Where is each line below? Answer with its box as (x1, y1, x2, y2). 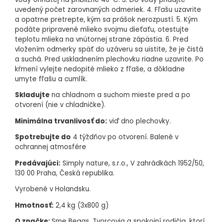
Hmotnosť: (15, 200, 54, 210)
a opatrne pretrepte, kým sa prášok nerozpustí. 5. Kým (15, 14, 198, 24)
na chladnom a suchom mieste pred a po (50, 90, 190, 100)
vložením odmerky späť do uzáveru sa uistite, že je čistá (15, 44, 203, 54)
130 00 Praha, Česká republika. (15, 168, 114, 178)
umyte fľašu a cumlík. (15, 74, 87, 84)
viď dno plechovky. (107, 116, 171, 126)
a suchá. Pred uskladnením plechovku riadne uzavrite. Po (15, 54, 204, 64)
